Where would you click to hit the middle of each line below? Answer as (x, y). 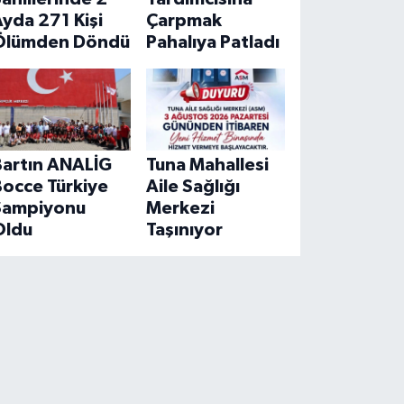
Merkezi (180, 209)
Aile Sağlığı (193, 187)
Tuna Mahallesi (207, 165)
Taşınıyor (184, 230)
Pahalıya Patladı (212, 43)
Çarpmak (184, 21)
